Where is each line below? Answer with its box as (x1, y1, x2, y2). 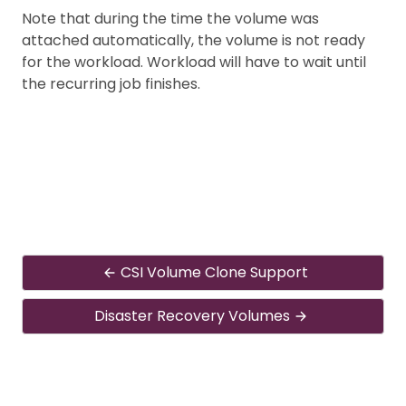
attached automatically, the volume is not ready (22, 29, 365, 51)
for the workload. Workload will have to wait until (22, 51, 366, 72)
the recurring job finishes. (22, 72, 200, 94)
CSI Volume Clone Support (120, 261, 308, 283)
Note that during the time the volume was (22, 7, 319, 29)
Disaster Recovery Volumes (94, 304, 290, 326)
